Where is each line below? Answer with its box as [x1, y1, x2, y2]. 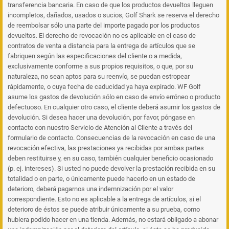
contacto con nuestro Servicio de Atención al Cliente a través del [8, 124, 192, 131]
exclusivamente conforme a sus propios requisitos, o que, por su [8, 62, 193, 70]
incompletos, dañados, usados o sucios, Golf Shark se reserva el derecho [8, 11, 219, 19]
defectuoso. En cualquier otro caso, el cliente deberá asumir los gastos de [8, 103, 220, 111]
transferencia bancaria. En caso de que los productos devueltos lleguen [8, 1, 213, 9]
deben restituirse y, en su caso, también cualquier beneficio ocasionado [8, 154, 213, 162]
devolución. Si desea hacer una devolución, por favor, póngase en [8, 113, 195, 121]
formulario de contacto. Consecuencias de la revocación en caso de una [8, 134, 215, 142]
